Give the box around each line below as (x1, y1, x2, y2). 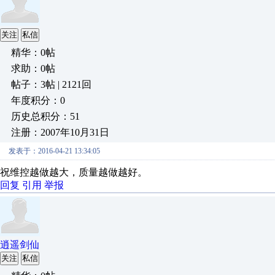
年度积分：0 (11, 95, 65, 106)
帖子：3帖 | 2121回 (11, 79, 91, 90)
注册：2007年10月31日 (11, 127, 109, 137)
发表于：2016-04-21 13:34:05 (9, 147, 100, 155)
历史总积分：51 (11, 111, 80, 122)
